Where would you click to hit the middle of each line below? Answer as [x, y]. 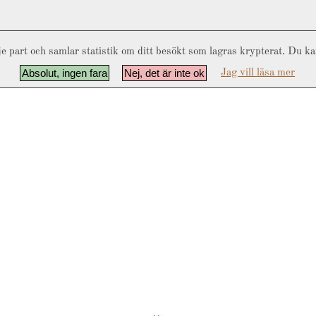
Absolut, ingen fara [65, 73]
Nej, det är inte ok [164, 73]
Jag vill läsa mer [258, 73]
